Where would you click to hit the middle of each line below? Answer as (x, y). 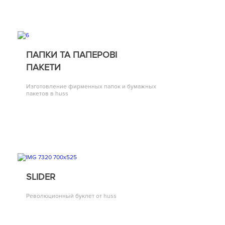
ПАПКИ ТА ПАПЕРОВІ (72, 55)
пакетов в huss (47, 94)
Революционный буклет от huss (71, 196)
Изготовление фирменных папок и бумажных (91, 87)
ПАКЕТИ (43, 68)
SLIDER (41, 177)
